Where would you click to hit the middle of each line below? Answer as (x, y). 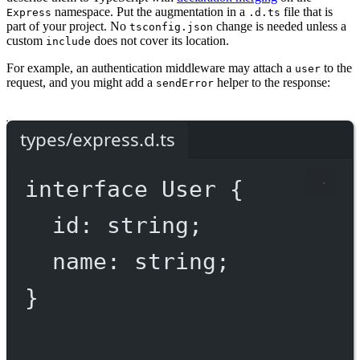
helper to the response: (272, 82)
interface (86, 189)
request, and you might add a (81, 82)
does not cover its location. (160, 40)
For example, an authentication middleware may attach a (151, 67)
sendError (185, 83)
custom (26, 40)
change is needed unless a (280, 26)
